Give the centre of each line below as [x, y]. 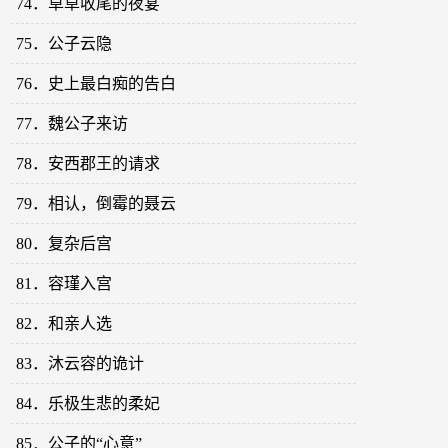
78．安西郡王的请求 [88, 164]
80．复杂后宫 [64, 244]
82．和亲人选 [64, 324]
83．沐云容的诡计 [80, 364]
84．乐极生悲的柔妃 [88, 404]
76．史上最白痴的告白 [96, 84]
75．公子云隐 [64, 44]
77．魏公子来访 [72, 124]
